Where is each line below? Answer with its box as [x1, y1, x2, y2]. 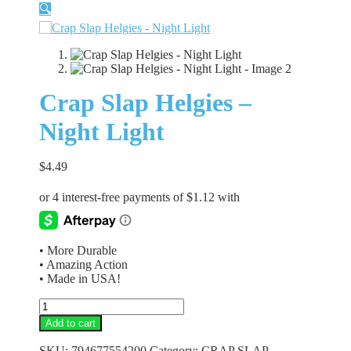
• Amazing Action [38, 257, 128, 271]
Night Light [38, 118, 165, 146]
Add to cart [45, 317, 96, 329]
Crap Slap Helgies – [38, 89, 251, 117]
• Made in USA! [38, 271, 121, 285]
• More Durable [38, 243, 117, 257]
